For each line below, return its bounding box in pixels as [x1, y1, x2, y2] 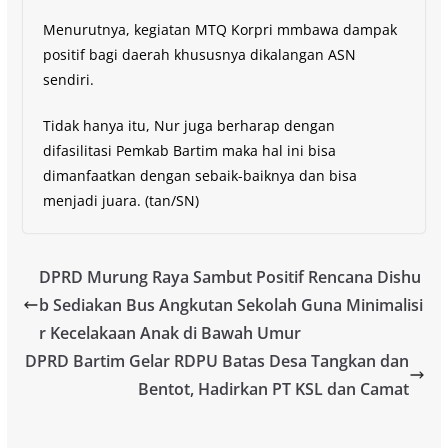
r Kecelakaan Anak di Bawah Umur [38, 321, 301, 344]
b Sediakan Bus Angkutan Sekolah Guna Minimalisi [38, 293, 423, 316]
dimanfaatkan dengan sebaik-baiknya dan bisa [42, 165, 357, 185]
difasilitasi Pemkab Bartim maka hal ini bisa [42, 140, 336, 160]
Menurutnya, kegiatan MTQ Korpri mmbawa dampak [42, 19, 397, 39]
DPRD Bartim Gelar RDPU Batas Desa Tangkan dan [25, 349, 410, 372]
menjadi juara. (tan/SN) [42, 190, 199, 210]
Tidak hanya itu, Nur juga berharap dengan [42, 115, 335, 135]
